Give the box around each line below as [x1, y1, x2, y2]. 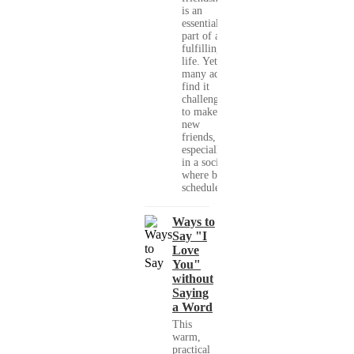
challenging [182, 93, 233, 106]
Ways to [172, 215, 215, 229]
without [172, 272, 213, 286]
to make [182, 106, 217, 119]
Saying [172, 286, 209, 300]
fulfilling [182, 43, 222, 55]
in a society [182, 156, 232, 169]
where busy [182, 169, 232, 182]
